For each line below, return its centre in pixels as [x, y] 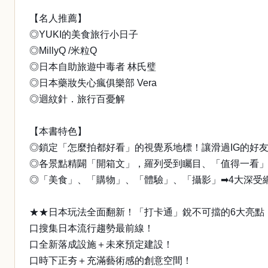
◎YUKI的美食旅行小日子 [84, 34]
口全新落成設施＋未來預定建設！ [101, 244]
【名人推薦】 [58, 18]
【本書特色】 [58, 131]
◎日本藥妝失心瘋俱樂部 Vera [93, 83]
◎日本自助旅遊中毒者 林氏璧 [93, 67]
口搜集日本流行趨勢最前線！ [92, 228]
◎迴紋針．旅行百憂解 [77, 99]
